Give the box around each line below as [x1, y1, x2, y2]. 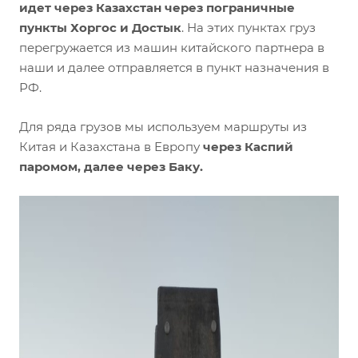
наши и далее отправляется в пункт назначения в [19, 60, 329, 76]
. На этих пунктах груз [181, 20, 316, 36]
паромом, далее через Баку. [19, 159, 203, 175]
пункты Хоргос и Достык [19, 20, 181, 36]
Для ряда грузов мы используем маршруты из [19, 119, 307, 135]
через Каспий [200, 139, 293, 155]
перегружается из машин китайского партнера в [19, 40, 324, 56]
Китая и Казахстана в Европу [19, 139, 200, 155]
